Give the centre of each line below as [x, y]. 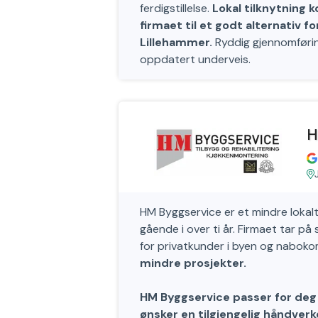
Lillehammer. [176, 42]
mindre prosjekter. [193, 263]
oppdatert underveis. [195, 59]
